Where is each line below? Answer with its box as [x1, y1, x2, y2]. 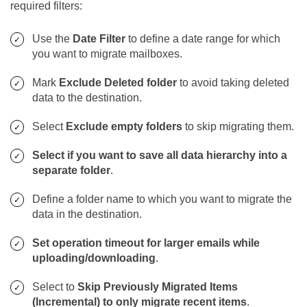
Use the [32, 33, 73, 45]
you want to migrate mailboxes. [32, 48, 182, 60]
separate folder [32, 164, 110, 177]
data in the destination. [32, 208, 142, 221]
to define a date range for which [125, 33, 280, 45]
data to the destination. [32, 92, 142, 104]
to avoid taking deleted [177, 77, 289, 89]
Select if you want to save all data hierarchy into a [32, 149, 287, 162]
